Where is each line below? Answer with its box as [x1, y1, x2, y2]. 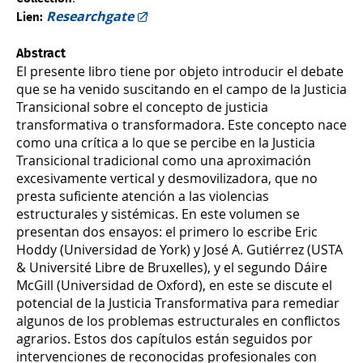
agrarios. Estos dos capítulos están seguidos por [16, 329, 313, 348]
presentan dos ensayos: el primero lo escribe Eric [16, 222, 318, 241]
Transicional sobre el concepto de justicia [16, 97, 268, 116]
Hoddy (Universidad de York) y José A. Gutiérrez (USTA [16, 240, 343, 258]
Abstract [16, 46, 66, 60]
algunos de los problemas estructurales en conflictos [16, 311, 340, 330]
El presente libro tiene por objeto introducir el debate [16, 62, 344, 80]
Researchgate [46, 6, 134, 25]
